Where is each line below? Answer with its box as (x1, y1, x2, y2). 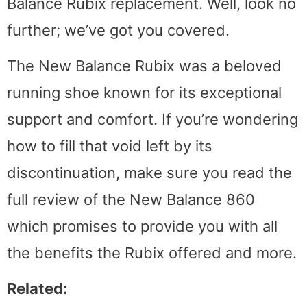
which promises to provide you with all (7, 217, 278, 236)
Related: (7, 280, 68, 298)
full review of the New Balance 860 (7, 191, 255, 209)
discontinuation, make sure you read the (7, 164, 292, 182)
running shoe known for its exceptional (7, 84, 282, 102)
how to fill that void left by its (7, 137, 212, 156)
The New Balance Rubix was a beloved (7, 57, 282, 75)
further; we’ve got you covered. (7, 21, 230, 39)
